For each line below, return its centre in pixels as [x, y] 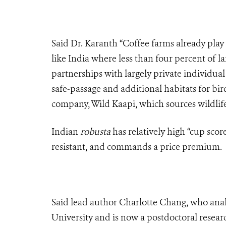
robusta [95, 131]
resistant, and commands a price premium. [137, 147]
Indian [66, 131]
